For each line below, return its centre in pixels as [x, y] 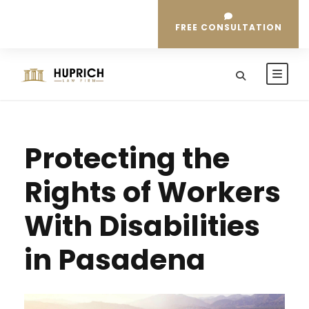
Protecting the [127, 158]
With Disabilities [142, 226]
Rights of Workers [152, 192]
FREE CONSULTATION [229, 27]
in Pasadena [115, 260]
